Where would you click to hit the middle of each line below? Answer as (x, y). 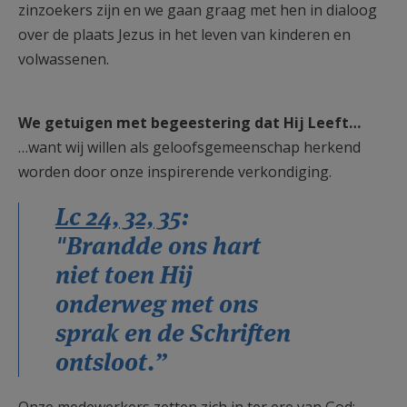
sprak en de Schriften (173, 333)
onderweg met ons (157, 304)
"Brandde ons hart (158, 246)
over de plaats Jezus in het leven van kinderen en (184, 35)
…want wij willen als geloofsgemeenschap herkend (189, 147)
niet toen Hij (124, 275)
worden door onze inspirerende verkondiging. (175, 172)
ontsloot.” (111, 362)
